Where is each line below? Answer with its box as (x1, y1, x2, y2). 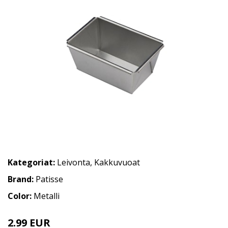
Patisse (36, 174, 63, 185)
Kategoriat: (8, 157, 55, 168)
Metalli (34, 190, 60, 202)
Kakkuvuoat (94, 157, 140, 168)
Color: (8, 190, 34, 202)
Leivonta (57, 157, 90, 168)
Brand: (8, 174, 36, 185)
